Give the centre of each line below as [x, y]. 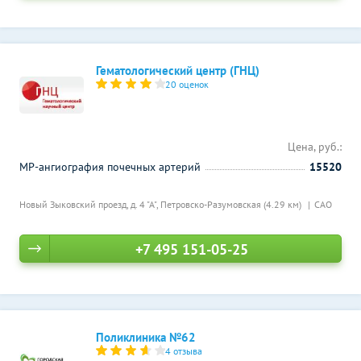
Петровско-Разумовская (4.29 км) [232, 204]
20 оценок [187, 84]
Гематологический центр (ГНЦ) [178, 71]
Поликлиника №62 [146, 337]
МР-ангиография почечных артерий [110, 167]
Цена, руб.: [315, 147]
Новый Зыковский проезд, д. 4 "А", [90, 204]
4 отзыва [184, 351]
